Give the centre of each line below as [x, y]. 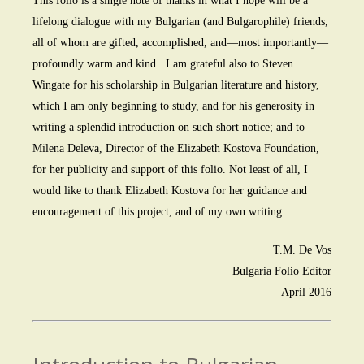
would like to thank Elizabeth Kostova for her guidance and [170, 191]
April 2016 [306, 292]
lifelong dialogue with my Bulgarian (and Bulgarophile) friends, [180, 22]
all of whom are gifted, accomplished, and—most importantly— [180, 43]
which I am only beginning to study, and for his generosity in [173, 106]
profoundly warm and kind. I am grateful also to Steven [163, 64]
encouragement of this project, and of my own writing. [159, 212]
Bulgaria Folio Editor [282, 271]
